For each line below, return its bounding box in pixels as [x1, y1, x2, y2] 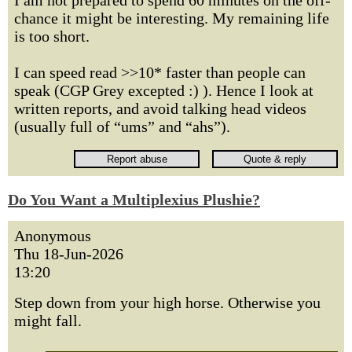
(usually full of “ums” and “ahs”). [14, 118, 230, 135]
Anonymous [14, 227, 91, 244]
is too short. [14, 27, 90, 45]
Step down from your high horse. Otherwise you [14, 294, 321, 311]
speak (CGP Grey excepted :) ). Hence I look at [14, 82, 313, 99]
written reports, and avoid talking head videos [14, 100, 306, 117]
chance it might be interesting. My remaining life [14, 9, 329, 27]
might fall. [14, 312, 82, 329]
